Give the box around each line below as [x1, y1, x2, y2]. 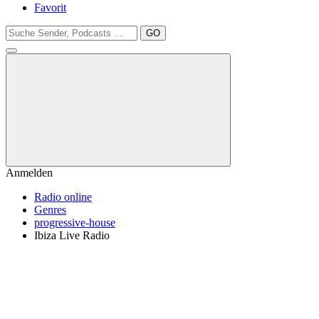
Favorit [34, 1, 66, 14]
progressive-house [34, 216, 115, 229]
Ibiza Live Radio [34, 229, 110, 241]
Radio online [34, 191, 92, 203]
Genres [34, 204, 66, 216]
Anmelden [6, 167, 53, 179]
